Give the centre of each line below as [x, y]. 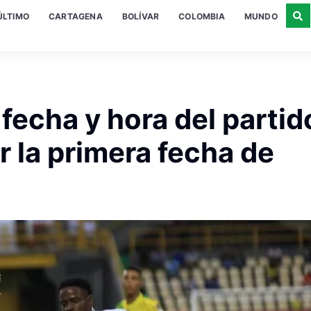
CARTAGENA [76, 16]
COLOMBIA [202, 16]
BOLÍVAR [141, 16]
